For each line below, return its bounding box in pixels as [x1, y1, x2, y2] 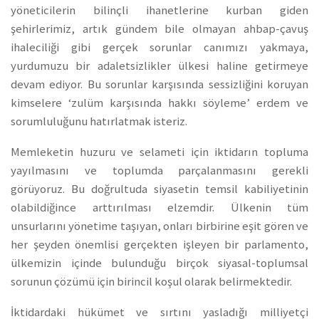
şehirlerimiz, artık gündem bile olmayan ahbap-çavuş [11, 21, 308, 37]
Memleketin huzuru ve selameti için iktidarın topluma [11, 145, 308, 160]
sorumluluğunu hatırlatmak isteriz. [11, 114, 187, 130]
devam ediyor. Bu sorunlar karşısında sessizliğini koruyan [11, 77, 308, 93]
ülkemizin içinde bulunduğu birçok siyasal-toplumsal [11, 256, 308, 271]
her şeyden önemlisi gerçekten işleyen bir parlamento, [11, 237, 308, 253]
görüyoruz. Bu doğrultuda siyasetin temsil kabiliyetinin [11, 182, 308, 197]
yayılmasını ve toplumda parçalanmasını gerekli [11, 163, 308, 179]
